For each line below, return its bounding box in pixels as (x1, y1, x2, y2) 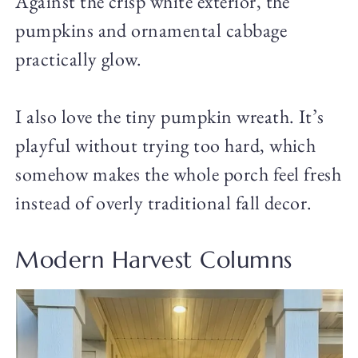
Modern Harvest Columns (15, 245, 292, 275)
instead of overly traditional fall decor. (15, 190, 312, 216)
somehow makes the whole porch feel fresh (15, 161, 342, 187)
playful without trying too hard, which (15, 133, 316, 158)
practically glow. (15, 46, 142, 72)
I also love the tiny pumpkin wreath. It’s (15, 104, 324, 129)
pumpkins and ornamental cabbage (15, 18, 288, 43)
